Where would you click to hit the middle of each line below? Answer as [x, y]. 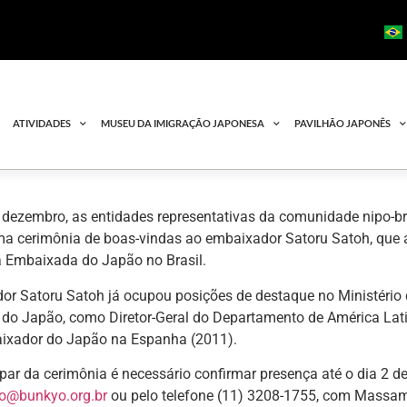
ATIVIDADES [42, 124]
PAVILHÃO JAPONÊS [343, 124]
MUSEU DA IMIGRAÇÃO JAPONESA [183, 124]
